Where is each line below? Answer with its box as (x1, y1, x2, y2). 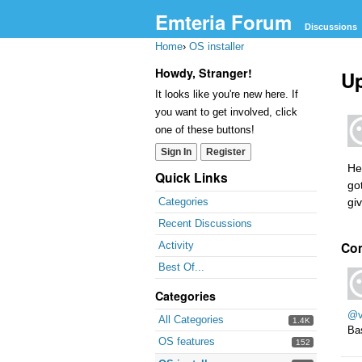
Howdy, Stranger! (155, 65, 252, 81)
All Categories (158, 314, 224, 326)
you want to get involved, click (155, 106, 297, 118)
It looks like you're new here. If (155, 88, 298, 100)
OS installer (189, 40, 244, 53)
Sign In (161, 146, 192, 158)
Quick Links (155, 168, 228, 187)
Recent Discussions (158, 217, 252, 229)
